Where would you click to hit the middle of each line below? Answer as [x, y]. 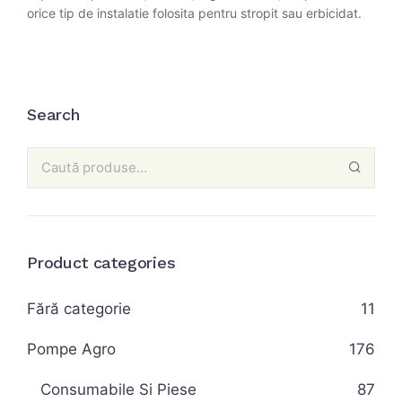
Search [53, 115]
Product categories [101, 263]
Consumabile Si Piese [118, 390]
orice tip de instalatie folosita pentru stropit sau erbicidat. [194, 13]
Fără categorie [79, 309]
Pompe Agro [71, 350]
